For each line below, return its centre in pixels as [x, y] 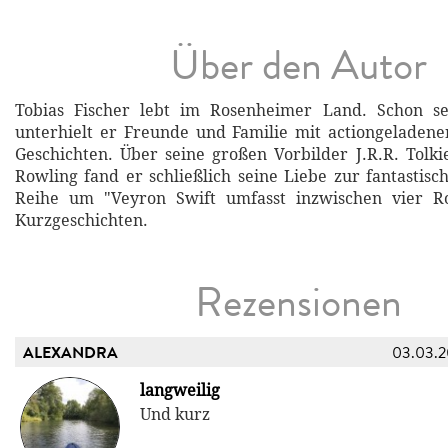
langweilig [180, 390]
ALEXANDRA [70, 352]
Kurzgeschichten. [81, 220]
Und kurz [175, 414]
